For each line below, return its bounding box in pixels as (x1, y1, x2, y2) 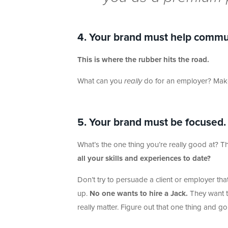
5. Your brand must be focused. (77, 117, 226, 128)
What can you (77, 77, 124, 85)
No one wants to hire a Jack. (90, 190, 188, 198)
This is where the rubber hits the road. (77, 56, 209, 64)
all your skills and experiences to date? (77, 155, 211, 163)
